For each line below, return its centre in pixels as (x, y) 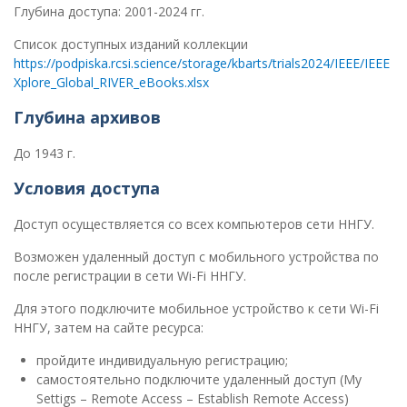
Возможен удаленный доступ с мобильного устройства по (196, 257)
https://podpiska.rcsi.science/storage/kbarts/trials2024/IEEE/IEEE (202, 64)
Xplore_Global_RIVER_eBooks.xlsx (111, 83)
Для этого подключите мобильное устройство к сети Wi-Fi (196, 309)
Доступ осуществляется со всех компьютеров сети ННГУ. (194, 224)
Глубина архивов (87, 118)
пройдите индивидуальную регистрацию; (162, 361)
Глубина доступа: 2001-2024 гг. (109, 12)
